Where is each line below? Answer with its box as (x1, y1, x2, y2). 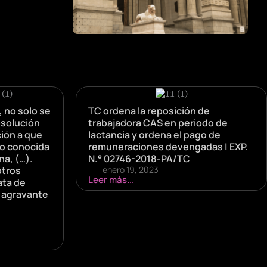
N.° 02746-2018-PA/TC (88, 151, 190, 165)
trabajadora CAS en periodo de (88, 116, 228, 129)
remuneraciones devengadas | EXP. (88, 139, 248, 153)
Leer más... (88, 173, 134, 186)
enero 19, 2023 (103, 163, 159, 175)
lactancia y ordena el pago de (88, 128, 221, 141)
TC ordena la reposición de (88, 104, 210, 117)
